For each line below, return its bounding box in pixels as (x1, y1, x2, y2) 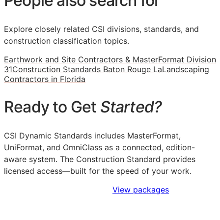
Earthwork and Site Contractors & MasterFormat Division (4, 55, 216, 65)
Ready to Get (4, 97, 100, 116)
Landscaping (162, 64, 209, 75)
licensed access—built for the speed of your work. (4, 166, 192, 176)
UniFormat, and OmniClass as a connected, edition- (4, 142, 195, 153)
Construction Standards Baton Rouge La (12, 64, 162, 75)
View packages (112, 185, 169, 195)
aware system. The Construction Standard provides (4, 154, 195, 165)
